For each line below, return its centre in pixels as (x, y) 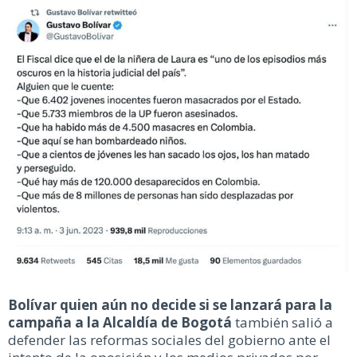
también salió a (282, 322)
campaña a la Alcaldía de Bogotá (120, 322)
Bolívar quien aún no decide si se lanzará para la (170, 304)
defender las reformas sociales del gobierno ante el (169, 339)
